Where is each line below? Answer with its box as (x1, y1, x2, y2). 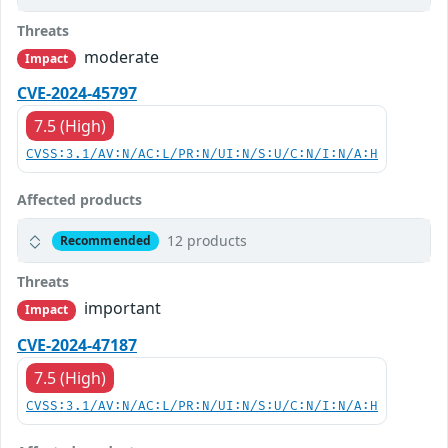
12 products (166, 231, 247, 251)
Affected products (17, 190, 142, 210)
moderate (80, 46, 160, 69)
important (80, 297, 162, 320)
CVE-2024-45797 (17, 82, 137, 105)
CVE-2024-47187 (17, 333, 137, 356)
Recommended (59, 231, 152, 249)
